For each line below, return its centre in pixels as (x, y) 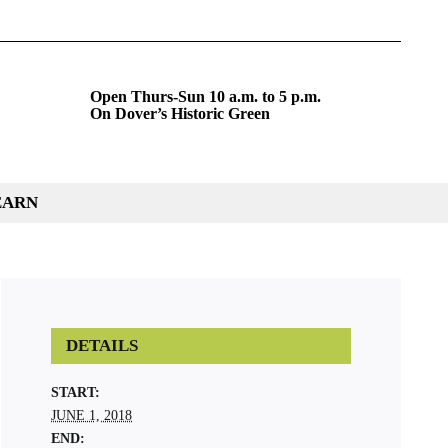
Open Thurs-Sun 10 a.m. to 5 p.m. (206, 96)
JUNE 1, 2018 (91, 415)
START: (75, 392)
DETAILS (102, 345)
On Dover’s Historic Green (180, 113)
